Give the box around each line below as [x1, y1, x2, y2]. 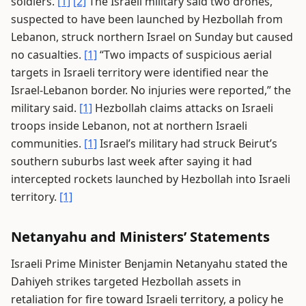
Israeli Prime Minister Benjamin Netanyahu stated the [11, 256, 288, 271]
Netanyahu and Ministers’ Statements [11, 227, 270, 246]
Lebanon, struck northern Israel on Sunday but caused [11, 29, 293, 44]
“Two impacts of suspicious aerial [97, 47, 272, 62]
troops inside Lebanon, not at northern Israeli [11, 118, 247, 133]
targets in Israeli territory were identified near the [11, 65, 268, 80]
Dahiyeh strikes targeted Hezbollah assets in [11, 274, 241, 289]
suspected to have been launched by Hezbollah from [11, 12, 283, 27]
